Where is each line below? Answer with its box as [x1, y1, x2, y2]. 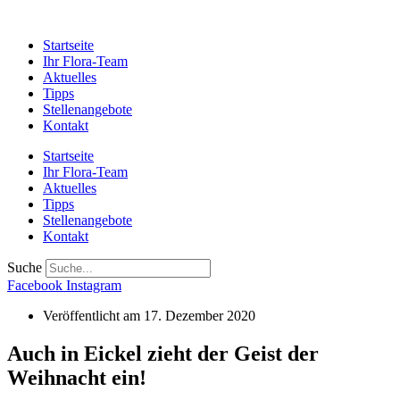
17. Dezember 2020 [144, 308, 255, 323]
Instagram [66, 278, 121, 293]
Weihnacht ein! [7, 365, 146, 389]
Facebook [7, 278, 62, 293]
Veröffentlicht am [43, 308, 144, 323]
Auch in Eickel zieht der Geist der [7, 341, 319, 365]
